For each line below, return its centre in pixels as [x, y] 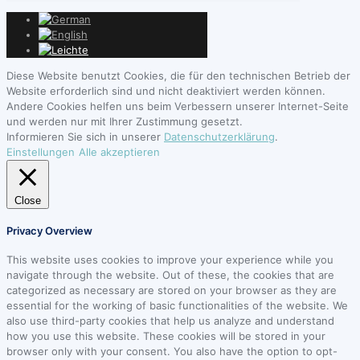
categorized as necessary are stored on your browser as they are [172, 290]
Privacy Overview [49, 230]
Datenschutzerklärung [219, 137]
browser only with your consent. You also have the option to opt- [172, 351]
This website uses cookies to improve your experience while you [170, 259]
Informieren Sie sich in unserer [85, 137]
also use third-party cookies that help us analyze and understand [170, 320]
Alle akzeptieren [119, 152]
